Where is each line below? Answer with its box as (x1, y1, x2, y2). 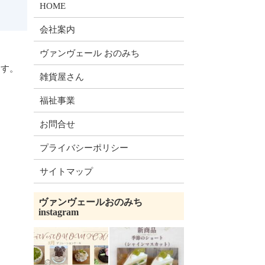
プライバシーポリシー (40, 143, 129, 153)
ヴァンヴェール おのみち (40, 48, 140, 58)
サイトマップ (40, 166, 93, 176)
